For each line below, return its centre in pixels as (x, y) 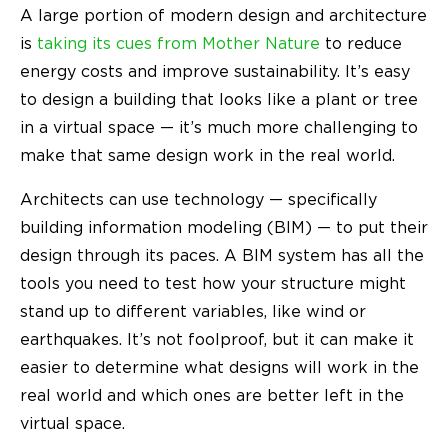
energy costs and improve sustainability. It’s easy (215, 71)
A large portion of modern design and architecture (223, 15)
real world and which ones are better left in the (212, 395)
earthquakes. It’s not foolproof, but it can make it (217, 339)
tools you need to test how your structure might (213, 283)
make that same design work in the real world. (210, 155)
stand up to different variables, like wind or (193, 311)
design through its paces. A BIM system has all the (222, 255)
